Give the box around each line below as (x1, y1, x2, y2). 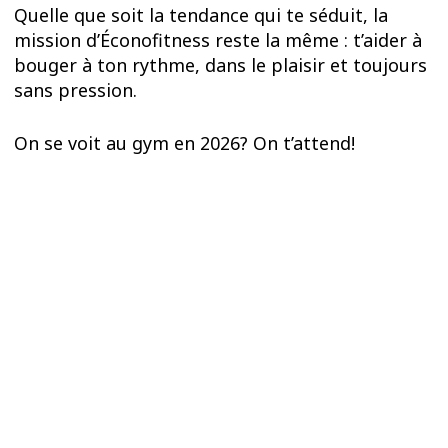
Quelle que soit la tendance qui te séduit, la (14, 2, 389, 27)
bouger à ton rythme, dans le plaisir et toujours (14, 52, 428, 77)
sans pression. (14, 77, 138, 102)
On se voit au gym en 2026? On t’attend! (14, 131, 356, 156)
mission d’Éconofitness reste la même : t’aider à (14, 27, 423, 52)
